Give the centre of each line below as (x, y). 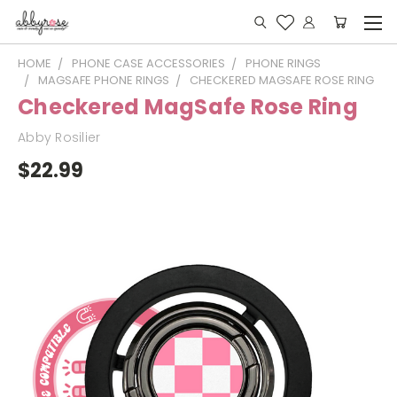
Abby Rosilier (59, 137)
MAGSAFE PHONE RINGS (104, 80)
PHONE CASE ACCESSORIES (148, 63)
